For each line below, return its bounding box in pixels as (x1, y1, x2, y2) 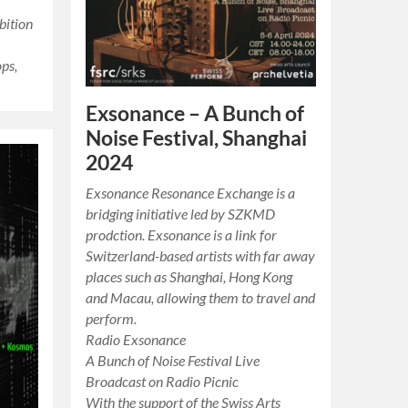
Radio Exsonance (86, 331, 187, 348)
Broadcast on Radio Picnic (86, 372, 240, 390)
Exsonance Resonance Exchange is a (86, 184, 296, 201)
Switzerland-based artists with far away (86, 247, 316, 264)
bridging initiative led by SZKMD (86, 205, 276, 222)
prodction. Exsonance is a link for (86, 226, 278, 243)
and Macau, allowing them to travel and (86, 289, 316, 306)
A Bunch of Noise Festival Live (86, 352, 260, 369)
